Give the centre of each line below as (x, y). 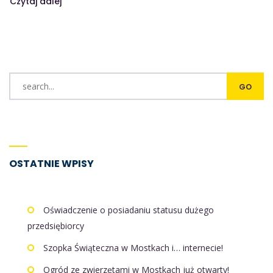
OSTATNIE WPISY (51, 163)
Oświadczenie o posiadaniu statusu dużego (129, 210)
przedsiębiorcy (56, 225)
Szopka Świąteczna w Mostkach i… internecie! (133, 247)
